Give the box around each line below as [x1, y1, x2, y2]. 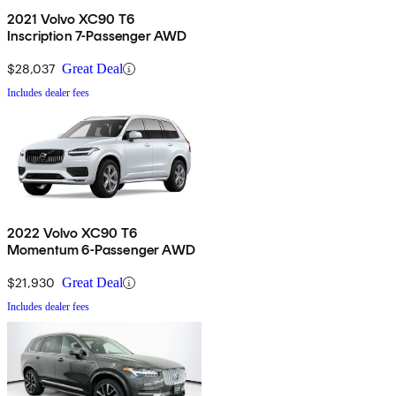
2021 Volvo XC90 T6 [7, 11, 134, 28]
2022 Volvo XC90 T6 [7, 225, 137, 242]
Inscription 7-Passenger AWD [7, 27, 187, 45]
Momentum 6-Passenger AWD [7, 241, 195, 259]
